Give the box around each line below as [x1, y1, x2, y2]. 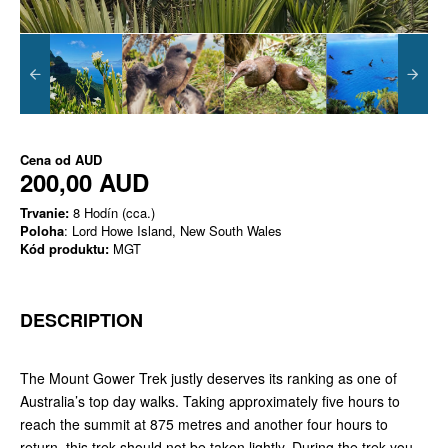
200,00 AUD [20, 165, 149, 200]
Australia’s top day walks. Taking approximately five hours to [20, 391, 400, 412]
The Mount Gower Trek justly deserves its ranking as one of [20, 368, 397, 389]
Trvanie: [20, 203, 69, 223]
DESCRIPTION [20, 307, 143, 334]
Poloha [20, 221, 64, 241]
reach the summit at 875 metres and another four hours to [20, 414, 388, 435]
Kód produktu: [20, 239, 109, 259]
